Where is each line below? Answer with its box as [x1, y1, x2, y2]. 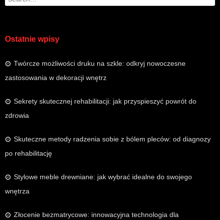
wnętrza [5, 187, 29, 195]
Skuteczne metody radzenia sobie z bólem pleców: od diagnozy [14, 135, 211, 143]
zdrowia [5, 111, 29, 119]
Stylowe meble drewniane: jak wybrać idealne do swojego [14, 172, 192, 181]
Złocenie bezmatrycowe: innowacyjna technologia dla [14, 210, 179, 219]
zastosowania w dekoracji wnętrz [5, 73, 107, 82]
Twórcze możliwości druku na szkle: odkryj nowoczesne [14, 59, 186, 67]
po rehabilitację [5, 149, 52, 157]
